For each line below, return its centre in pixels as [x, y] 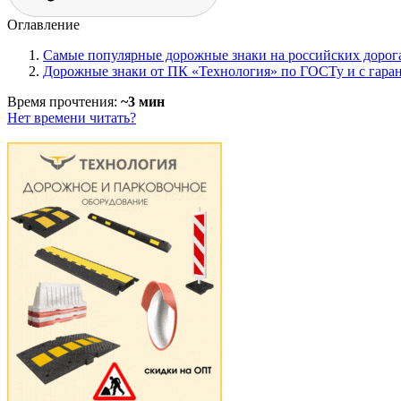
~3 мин [143, 102]
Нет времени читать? [72, 118]
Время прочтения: [64, 102]
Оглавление [43, 25]
